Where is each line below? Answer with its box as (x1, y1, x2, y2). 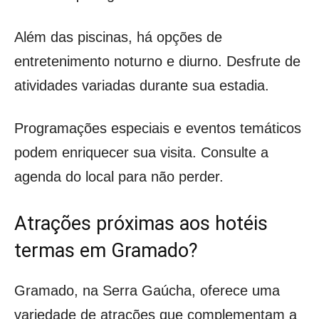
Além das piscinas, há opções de (14, 28, 222, 45)
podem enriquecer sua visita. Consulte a (14, 144, 268, 160)
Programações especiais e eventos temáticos (14, 120, 301, 136)
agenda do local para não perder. (14, 168, 224, 184)
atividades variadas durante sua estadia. (14, 77, 269, 93)
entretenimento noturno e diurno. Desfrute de (14, 53, 300, 69)
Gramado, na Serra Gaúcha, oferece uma (14, 282, 280, 298)
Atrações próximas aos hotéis (14, 211, 268, 235)
